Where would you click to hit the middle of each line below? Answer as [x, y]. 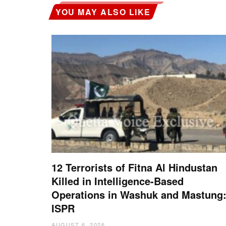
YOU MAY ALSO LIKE [103, 12]
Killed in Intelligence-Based [118, 181]
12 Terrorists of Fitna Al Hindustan [134, 167]
